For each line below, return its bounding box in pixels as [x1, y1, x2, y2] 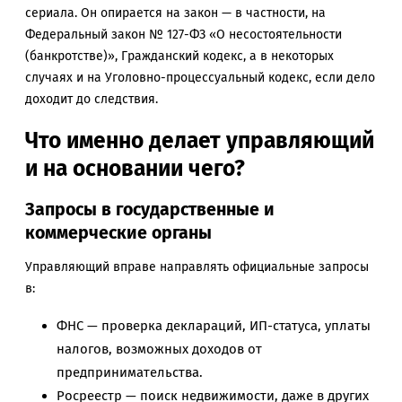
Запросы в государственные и [25, 198, 275, 220]
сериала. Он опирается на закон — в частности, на [25, 4, 326, 21]
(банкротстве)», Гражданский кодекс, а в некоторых [25, 48, 334, 64]
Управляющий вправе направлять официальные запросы [25, 258, 369, 275]
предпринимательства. [57, 364, 203, 381]
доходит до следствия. [25, 91, 158, 107]
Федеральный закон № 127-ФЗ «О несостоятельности [25, 26, 342, 42]
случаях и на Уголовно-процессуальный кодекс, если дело [25, 69, 375, 85]
